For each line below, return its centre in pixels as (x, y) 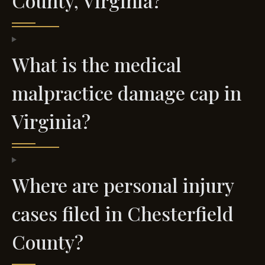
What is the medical (97, 64)
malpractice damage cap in (127, 93)
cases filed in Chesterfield (123, 214)
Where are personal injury (123, 185)
